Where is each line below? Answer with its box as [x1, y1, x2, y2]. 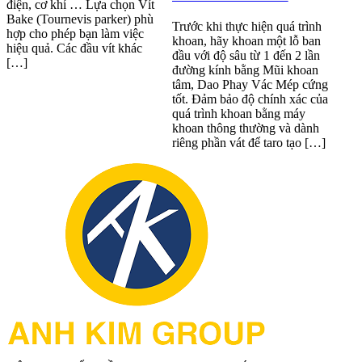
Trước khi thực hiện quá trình [171, 19, 322, 33]
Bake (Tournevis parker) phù [6, 11, 154, 26]
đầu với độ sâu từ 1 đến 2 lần [171, 48, 320, 62]
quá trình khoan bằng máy [171, 106, 305, 120]
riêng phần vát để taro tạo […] [171, 135, 326, 149]
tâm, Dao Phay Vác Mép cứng [171, 77, 328, 91]
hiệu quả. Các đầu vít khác [6, 40, 142, 55]
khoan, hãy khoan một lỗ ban [171, 33, 321, 48]
